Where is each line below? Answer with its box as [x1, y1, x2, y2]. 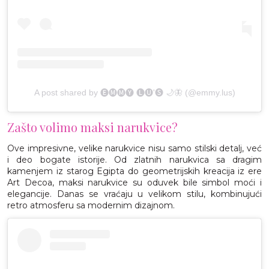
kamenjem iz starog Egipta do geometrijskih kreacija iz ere [7, 165, 262, 177]
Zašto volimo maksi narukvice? [7, 118, 178, 135]
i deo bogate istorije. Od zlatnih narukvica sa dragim [7, 154, 262, 165]
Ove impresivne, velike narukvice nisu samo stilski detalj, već [7, 142, 262, 154]
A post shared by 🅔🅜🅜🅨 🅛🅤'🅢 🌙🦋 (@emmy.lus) [34, 87, 235, 97]
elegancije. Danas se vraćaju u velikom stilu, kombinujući [7, 188, 262, 199]
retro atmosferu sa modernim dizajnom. [7, 199, 175, 211]
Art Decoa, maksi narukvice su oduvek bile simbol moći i [7, 177, 262, 188]
